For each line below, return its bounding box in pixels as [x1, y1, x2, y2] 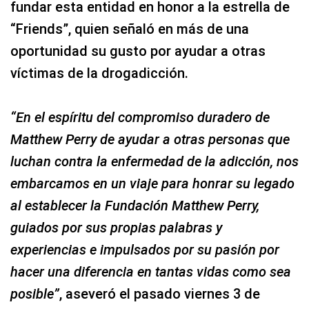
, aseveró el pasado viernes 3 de [59, 285, 260, 302]
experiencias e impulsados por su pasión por [10, 241, 279, 258]
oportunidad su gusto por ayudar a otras [10, 42, 266, 59]
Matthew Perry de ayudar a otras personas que [10, 130, 290, 148]
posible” [10, 285, 59, 302]
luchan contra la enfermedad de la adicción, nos [10, 152, 299, 170]
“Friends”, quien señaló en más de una [10, 20, 249, 37]
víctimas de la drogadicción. [10, 64, 188, 81]
